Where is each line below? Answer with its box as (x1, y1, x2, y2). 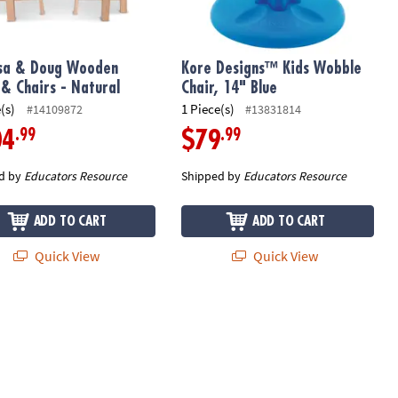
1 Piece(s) (180, 100, 235, 118)
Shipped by (180, 167, 243, 184)
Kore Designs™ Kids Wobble (180, 60, 362, 76)
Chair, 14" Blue (180, 79, 277, 96)
